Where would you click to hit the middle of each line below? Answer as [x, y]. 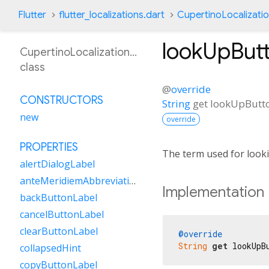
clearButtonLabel [59, 231]
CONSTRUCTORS [62, 100]
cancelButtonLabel [62, 214]
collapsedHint [50, 248]
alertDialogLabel [57, 164]
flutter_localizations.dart [112, 15]
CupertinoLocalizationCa [82, 52]
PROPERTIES [49, 147]
